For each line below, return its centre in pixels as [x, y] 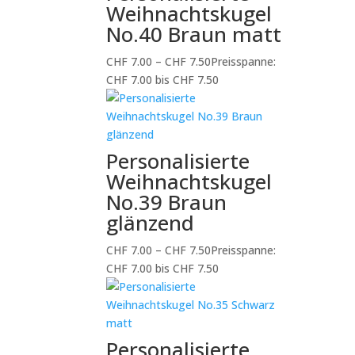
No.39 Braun [167, 202]
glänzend [151, 223]
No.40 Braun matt [194, 34]
